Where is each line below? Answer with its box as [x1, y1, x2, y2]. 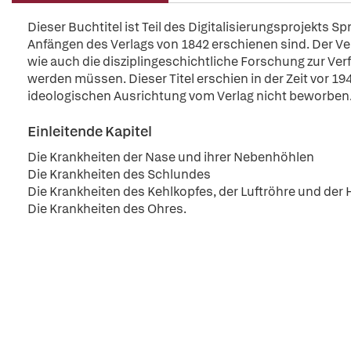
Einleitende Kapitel [27, 122, 152, 140]
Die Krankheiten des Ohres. [27, 201, 186, 217]
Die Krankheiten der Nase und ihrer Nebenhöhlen [27, 149, 314, 165]
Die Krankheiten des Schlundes [27, 166, 211, 183]
